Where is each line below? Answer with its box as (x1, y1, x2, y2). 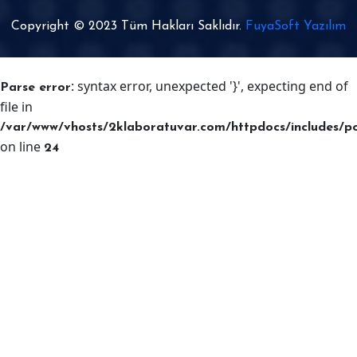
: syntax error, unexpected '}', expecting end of (71, 76, 348, 95)
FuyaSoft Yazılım (245, 19, 346, 33)
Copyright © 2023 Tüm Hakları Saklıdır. (11, 19, 245, 33)
